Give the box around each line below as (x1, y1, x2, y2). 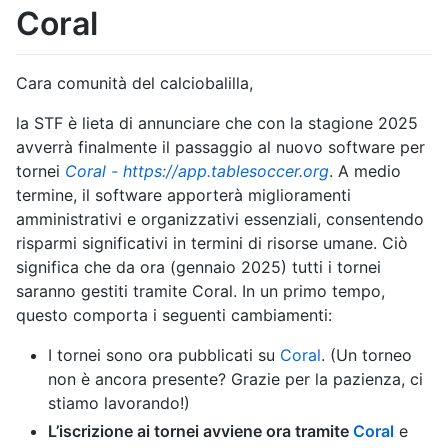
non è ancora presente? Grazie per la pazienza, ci (48, 368, 423, 389)
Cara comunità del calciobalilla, (16, 72, 253, 93)
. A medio (329, 160, 401, 181)
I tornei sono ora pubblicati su (48, 344, 280, 365)
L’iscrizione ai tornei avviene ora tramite (48, 420, 353, 441)
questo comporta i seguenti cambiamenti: (16, 304, 332, 325)
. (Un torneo (321, 344, 412, 365)
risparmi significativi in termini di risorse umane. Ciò (16, 232, 408, 253)
